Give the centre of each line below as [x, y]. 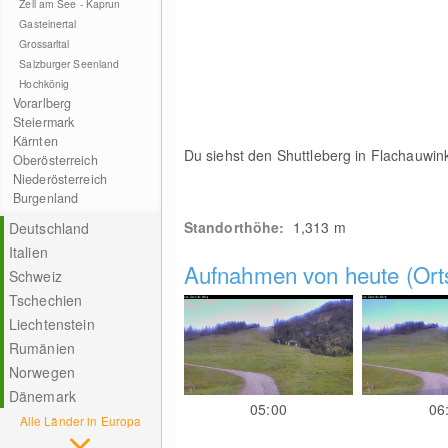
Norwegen [41, 372]
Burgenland [45, 198]
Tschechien [45, 300]
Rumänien [41, 348]
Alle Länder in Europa [80, 420]
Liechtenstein [51, 324]
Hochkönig [44, 83]
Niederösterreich [59, 179]
